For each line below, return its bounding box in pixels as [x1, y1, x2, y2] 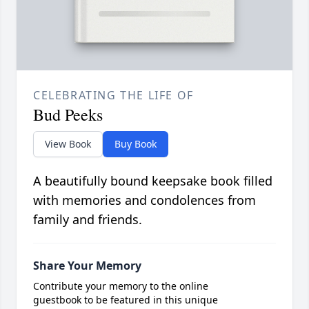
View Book [45, 137, 91, 150]
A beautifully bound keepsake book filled [33, 172, 272, 189]
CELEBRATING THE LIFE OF [33, 87, 194, 103]
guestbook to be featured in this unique [33, 292, 218, 306]
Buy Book [114, 137, 157, 150]
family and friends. [33, 210, 142, 228]
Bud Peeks [33, 103, 103, 126]
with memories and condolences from [33, 191, 256, 208]
